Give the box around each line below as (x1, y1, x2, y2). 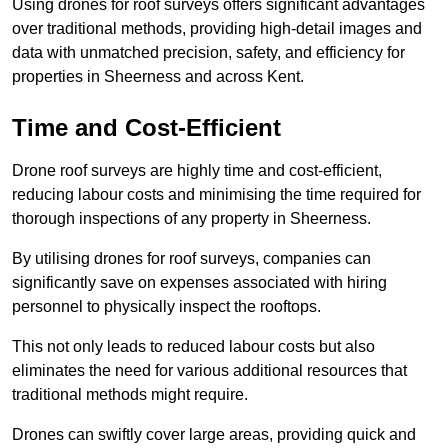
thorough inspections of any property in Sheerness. (12, 210, 371, 228)
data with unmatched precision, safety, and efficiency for (12, 44, 405, 62)
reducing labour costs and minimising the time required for (12, 186, 421, 204)
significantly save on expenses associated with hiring (12, 274, 387, 292)
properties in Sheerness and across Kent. (12, 68, 304, 86)
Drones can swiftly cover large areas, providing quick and (12, 426, 416, 444)
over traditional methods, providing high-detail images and (12, 20, 422, 38)
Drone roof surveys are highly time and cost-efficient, (12, 162, 382, 180)
